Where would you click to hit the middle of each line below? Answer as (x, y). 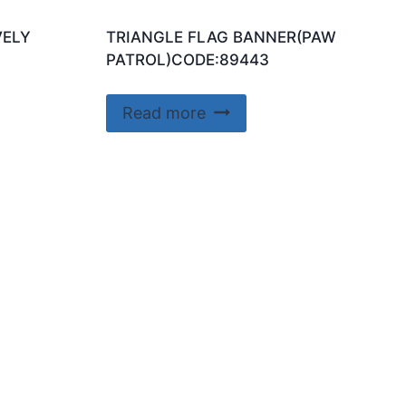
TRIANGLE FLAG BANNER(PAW (221, 37)
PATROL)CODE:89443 (187, 59)
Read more (164, 113)
